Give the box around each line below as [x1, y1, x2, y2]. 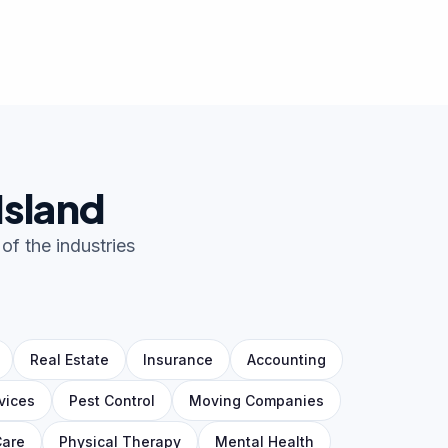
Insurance [143, 351, 213, 368]
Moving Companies [188, 392, 324, 409]
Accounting [247, 351, 326, 368]
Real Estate [30, 351, 109, 368]
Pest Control [68, 392, 155, 409]
